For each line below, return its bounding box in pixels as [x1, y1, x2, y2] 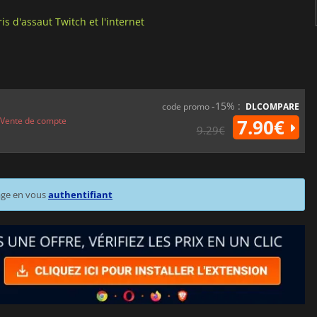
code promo [161, 100, 212, 113]
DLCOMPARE [245, 100, 299, 113]
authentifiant [48, 188, 113, 202]
